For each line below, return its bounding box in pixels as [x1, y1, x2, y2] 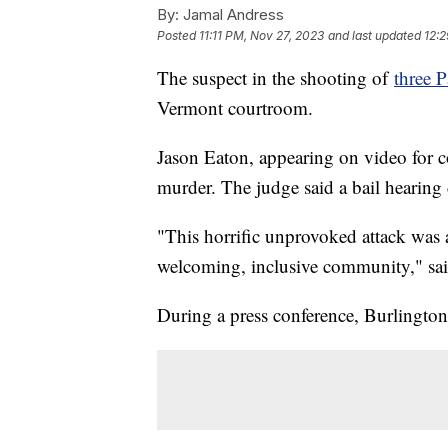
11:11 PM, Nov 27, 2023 [199, 27, 324, 43]
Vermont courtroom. [157, 94, 313, 120]
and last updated [328, 27, 421, 43]
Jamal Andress [179, 4, 284, 24]
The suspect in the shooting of [157, 64, 394, 90]
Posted [157, 27, 199, 43]
